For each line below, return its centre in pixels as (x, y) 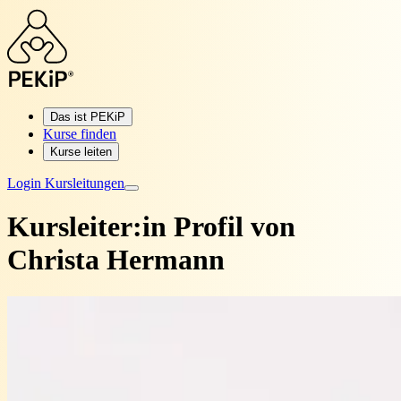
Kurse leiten (81, 152)
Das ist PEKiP (88, 117)
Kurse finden (80, 134)
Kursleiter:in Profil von (151, 227)
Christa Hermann (116, 260)
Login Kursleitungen (66, 183)
